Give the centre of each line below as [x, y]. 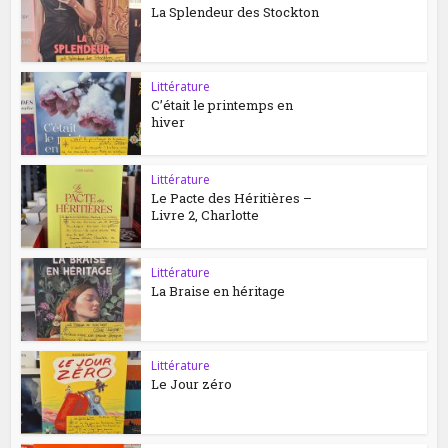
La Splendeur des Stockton [235, 12]
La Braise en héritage [218, 291]
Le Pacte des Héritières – [232, 198]
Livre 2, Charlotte [205, 215]
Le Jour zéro [192, 384]
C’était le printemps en [222, 105]
